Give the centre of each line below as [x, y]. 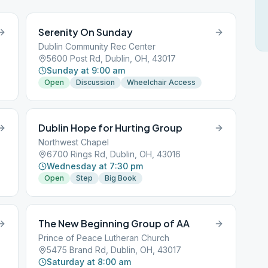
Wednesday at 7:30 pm [95, 166]
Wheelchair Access [162, 82]
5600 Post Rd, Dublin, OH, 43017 [112, 58]
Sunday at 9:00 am [86, 70]
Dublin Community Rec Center [97, 46]
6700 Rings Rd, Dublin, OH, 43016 [114, 154]
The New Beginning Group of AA [114, 223]
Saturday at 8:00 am [89, 262]
